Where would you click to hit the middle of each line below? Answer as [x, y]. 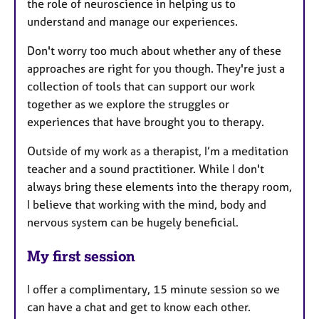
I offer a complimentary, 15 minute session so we [153, 289]
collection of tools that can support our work [141, 86]
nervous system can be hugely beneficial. [133, 222]
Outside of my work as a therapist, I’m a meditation [158, 151]
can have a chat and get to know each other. [139, 307]
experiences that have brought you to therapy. [146, 121]
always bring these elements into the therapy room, [159, 186]
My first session [81, 256]
